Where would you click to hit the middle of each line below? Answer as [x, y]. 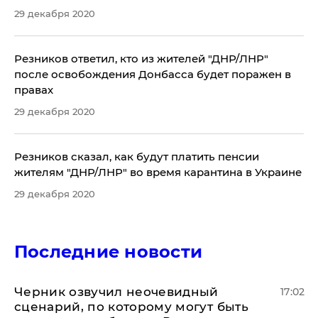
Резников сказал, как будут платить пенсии [137, 156]
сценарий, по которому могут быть [131, 306]
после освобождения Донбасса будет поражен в [153, 74]
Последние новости [109, 251]
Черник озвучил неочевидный [116, 291]
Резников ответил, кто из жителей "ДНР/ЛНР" [141, 58]
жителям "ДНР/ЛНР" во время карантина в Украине [158, 172]
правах [34, 89]
